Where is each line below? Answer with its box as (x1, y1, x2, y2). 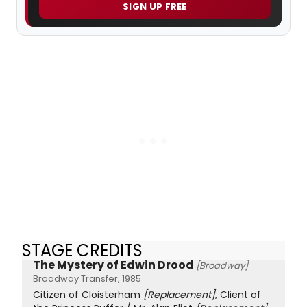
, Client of (215, 287, 261, 302)
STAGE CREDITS (22, 239, 143, 262)
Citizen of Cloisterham (33, 287, 143, 302)
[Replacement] (143, 287, 215, 302)
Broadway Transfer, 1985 (33, 271, 141, 285)
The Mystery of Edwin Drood (33, 256, 194, 273)
